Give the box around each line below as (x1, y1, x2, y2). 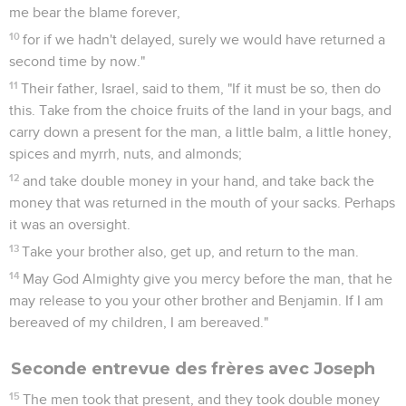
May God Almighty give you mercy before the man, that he (23, 271, 393, 286)
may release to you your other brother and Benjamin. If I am (9, 293, 383, 308)
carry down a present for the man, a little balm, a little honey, (9, 124, 391, 140)
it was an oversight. (9, 217, 130, 232)
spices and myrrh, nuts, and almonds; (9, 146, 242, 161)
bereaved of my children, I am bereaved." (9, 314, 268, 330)
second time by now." (9, 53, 145, 69)
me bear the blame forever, (9, 5, 180, 20)
